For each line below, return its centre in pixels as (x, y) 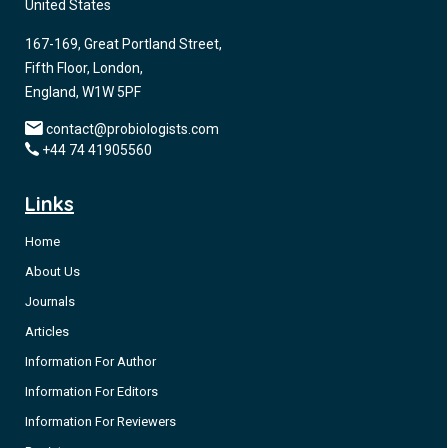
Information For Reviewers (100, 421)
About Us (52, 271)
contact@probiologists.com (132, 129)
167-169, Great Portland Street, (123, 44)
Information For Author (90, 361)
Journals (50, 301)
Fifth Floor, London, (84, 68)
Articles (47, 331)
